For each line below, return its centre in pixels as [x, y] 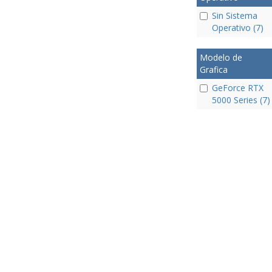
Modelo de [221, 57]
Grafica [213, 69]
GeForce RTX [237, 87]
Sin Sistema [234, 15]
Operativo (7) [237, 27]
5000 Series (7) [241, 100]
